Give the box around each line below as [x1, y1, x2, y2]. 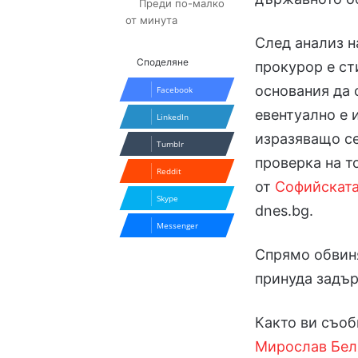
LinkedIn [157, 111, 189, 123]
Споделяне [137, 56, 189, 69]
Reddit [157, 165, 182, 177]
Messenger [157, 220, 199, 232]
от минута [125, 14, 178, 27]
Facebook [157, 84, 193, 96]
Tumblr [157, 138, 185, 150]
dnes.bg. [255, 202, 314, 220]
